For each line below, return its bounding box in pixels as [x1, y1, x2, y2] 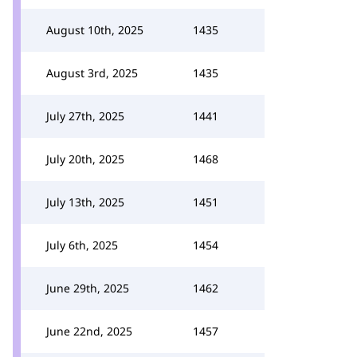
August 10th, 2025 [46, 22, 143, 37]
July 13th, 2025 [46, 194, 124, 210]
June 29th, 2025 [46, 280, 129, 296]
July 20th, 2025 [46, 151, 124, 167]
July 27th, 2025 [46, 108, 124, 124]
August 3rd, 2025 [46, 65, 138, 80]
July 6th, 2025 [46, 237, 118, 253]
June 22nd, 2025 [46, 324, 132, 339]
